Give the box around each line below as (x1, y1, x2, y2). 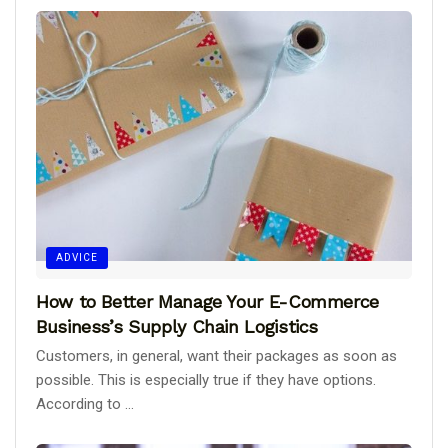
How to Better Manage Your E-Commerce (36, 291, 380, 313)
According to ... (36, 395, 134, 414)
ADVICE (56, 252, 98, 264)
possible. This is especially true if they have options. (36, 371, 376, 390)
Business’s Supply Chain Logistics (36, 316, 319, 338)
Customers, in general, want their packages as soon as (36, 347, 397, 366)
